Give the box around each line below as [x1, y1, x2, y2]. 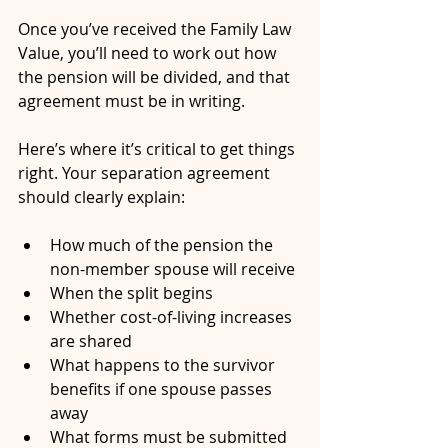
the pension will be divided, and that [18, 66, 294, 89]
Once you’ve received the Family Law [18, 18, 295, 41]
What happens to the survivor [50, 354, 279, 377]
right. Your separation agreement [18, 162, 274, 185]
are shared [50, 330, 132, 353]
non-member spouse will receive [50, 258, 295, 281]
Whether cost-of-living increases [50, 306, 296, 329]
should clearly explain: [18, 186, 185, 209]
